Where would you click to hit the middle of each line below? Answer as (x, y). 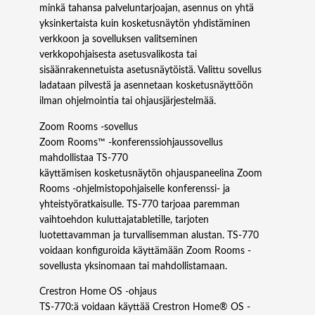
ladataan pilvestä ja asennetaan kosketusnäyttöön (146, 86)
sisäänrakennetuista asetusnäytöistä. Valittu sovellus (150, 71)
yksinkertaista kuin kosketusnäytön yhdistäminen (145, 24)
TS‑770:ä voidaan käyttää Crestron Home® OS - (145, 307)
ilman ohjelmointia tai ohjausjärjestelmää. (128, 102)
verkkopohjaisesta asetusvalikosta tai (118, 55)
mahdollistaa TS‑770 (84, 158)
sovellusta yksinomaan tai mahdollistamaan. (133, 266)
